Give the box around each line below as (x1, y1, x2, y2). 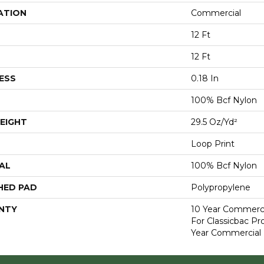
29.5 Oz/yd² (191, 117, 237, 127)
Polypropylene (191, 182, 250, 193)
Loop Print (191, 138, 235, 149)
